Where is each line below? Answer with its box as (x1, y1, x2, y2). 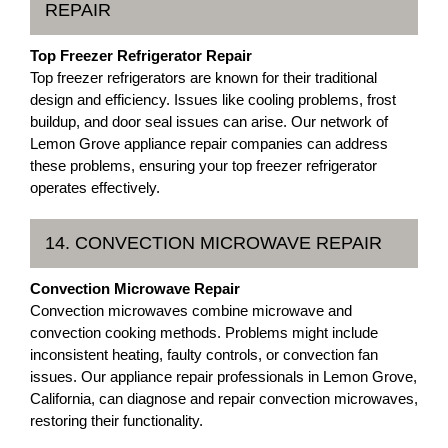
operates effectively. (30, 178, 160, 196)
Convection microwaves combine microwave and (30, 301, 352, 319)
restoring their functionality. (30, 411, 203, 429)
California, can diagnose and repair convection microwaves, (30, 389, 418, 407)
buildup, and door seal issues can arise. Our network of (30, 112, 388, 130)
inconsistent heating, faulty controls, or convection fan (30, 345, 378, 363)
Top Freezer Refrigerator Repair (30, 46, 252, 64)
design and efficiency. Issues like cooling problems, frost (30, 90, 396, 108)
